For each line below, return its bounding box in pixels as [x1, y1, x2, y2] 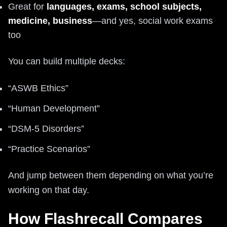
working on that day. [8, 184, 89, 195]
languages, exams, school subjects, [47, 1, 202, 12]
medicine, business [8, 15, 92, 26]
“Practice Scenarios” [8, 143, 90, 154]
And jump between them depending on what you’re [8, 170, 213, 180]
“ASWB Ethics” [8, 83, 68, 93]
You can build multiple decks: [8, 56, 125, 66]
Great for [8, 1, 47, 12]
